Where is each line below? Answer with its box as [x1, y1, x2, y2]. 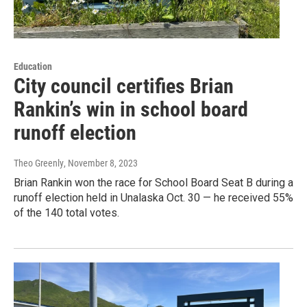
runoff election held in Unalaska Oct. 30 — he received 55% [14, 191, 293, 205]
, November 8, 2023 [64, 158, 138, 169]
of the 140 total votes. [14, 206, 119, 220]
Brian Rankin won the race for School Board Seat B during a [14, 176, 293, 190]
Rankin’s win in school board [14, 97, 248, 122]
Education [14, 61, 52, 73]
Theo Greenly [14, 158, 64, 169]
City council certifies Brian [14, 74, 234, 99]
